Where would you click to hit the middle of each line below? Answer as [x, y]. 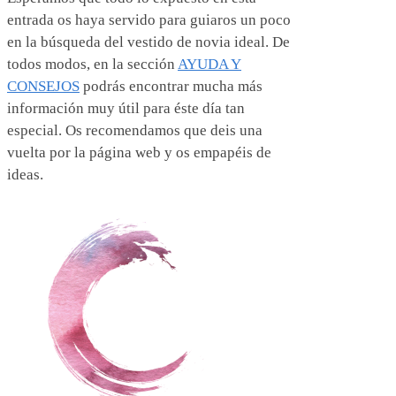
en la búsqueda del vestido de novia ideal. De [148, 42]
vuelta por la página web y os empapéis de [139, 152]
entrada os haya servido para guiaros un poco [149, 19]
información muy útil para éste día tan [126, 108]
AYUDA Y [209, 64]
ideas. [25, 174]
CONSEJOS [43, 86]
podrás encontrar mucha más [171, 86]
